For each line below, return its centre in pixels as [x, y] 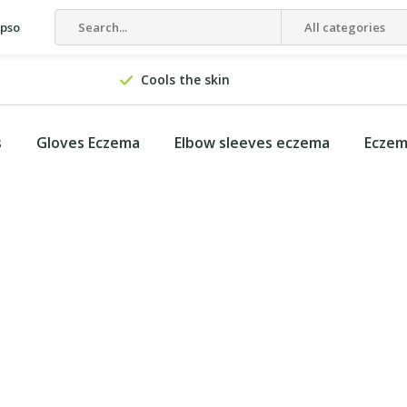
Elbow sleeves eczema [252, 143]
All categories [345, 27]
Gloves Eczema [88, 143]
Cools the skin [185, 79]
